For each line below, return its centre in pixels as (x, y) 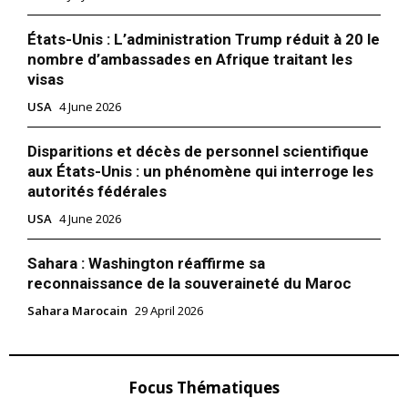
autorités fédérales (97, 192)
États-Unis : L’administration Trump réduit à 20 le (204, 40)
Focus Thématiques (204, 388)
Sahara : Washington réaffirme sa (146, 264)
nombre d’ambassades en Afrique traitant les (190, 60)
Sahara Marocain (77, 311)
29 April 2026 (169, 311)
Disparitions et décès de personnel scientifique (198, 152)
